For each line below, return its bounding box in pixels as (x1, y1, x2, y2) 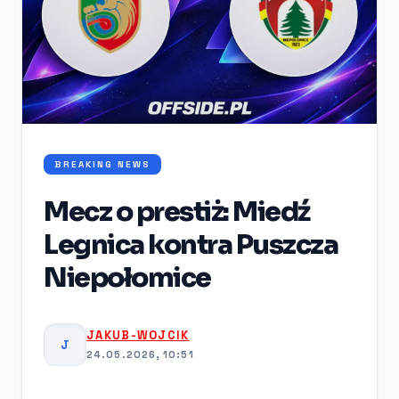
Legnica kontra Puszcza (44, 227, 338, 262)
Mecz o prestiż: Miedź (44, 194, 310, 229)
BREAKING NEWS (54, 158, 151, 170)
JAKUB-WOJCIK (86, 328, 190, 344)
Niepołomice (44, 260, 211, 295)
